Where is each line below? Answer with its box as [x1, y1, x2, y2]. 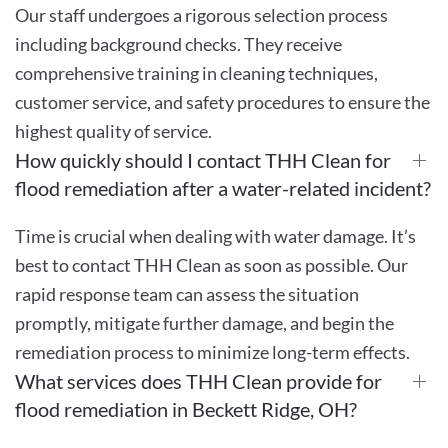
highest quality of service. [15, 119, 212, 142]
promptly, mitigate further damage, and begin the [15, 311, 394, 334]
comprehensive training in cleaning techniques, [15, 61, 378, 84]
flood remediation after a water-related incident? [15, 175, 431, 200]
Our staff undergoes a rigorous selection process [15, 3, 388, 26]
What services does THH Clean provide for [15, 368, 382, 393]
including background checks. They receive [15, 32, 342, 55]
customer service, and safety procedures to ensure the [15, 90, 430, 113]
